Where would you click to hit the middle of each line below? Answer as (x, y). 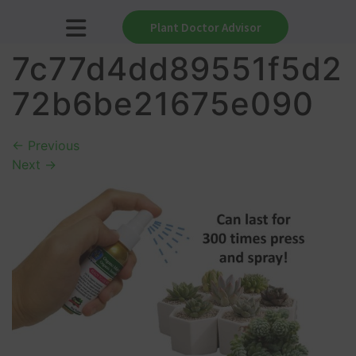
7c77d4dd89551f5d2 (177, 69)
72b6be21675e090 (163, 104)
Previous (52, 145)
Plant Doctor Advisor (205, 27)
